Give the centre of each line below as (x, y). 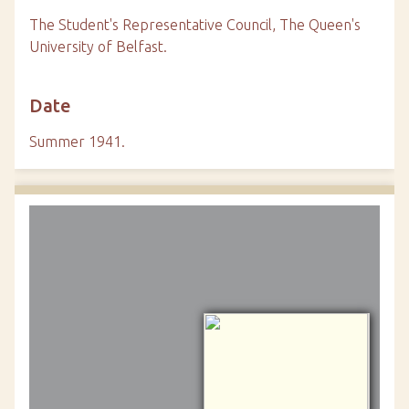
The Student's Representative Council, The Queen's (195, 25)
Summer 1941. (77, 142)
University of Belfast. (98, 47)
